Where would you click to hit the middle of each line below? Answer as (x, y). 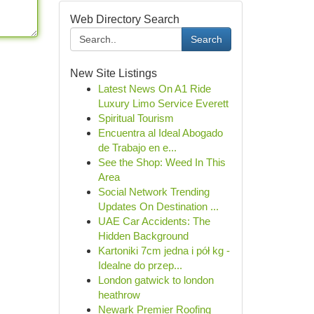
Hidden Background (143, 236)
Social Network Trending (153, 192)
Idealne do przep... (140, 265)
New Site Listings (113, 73)
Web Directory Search (124, 19)
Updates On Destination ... (158, 206)
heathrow (119, 295)
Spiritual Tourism (136, 118)
